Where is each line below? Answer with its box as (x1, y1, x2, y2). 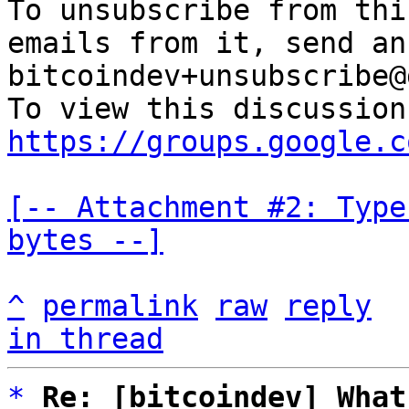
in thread (7, 322, 163, 355)
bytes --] (7, 224, 163, 257)
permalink (42, 289, 198, 322)
